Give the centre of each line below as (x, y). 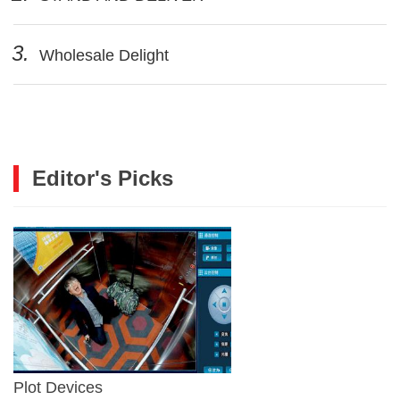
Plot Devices (58, 387)
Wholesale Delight (102, 55)
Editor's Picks (103, 178)
